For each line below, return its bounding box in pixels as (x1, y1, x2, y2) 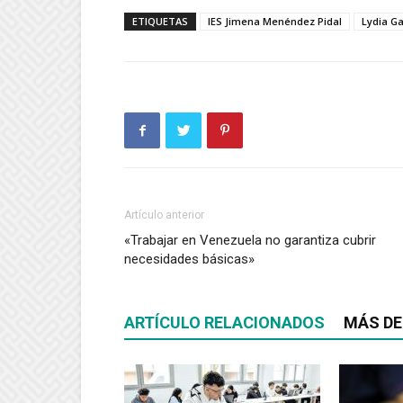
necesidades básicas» (124, 251, 255, 267)
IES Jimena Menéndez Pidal (208, 14, 342, 28)
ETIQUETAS (132, 14, 188, 28)
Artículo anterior (124, 209, 204, 221)
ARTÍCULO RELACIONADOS (124, 313, 325, 332)
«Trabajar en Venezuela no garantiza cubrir (124, 232, 376, 248)
